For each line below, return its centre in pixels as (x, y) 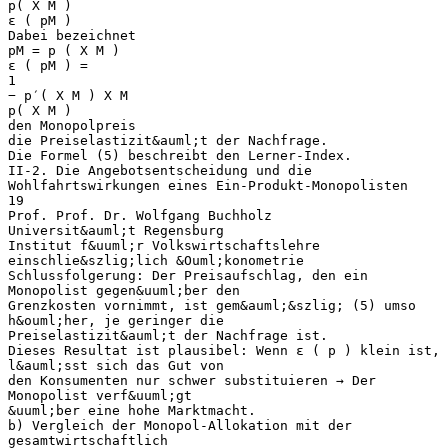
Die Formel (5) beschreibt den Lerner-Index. (180, 155)
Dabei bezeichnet (72, 35)
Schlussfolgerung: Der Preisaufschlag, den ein (188, 275)
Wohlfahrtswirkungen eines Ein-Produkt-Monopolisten (208, 185)
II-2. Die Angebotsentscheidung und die (160, 170)
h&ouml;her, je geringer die (116, 320)
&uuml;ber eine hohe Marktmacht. (132, 410)
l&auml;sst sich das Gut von (116, 365)
